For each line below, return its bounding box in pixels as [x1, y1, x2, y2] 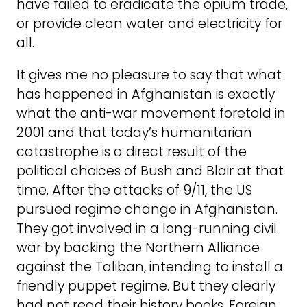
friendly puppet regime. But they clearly [16, 277, 275, 296]
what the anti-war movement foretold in [16, 104, 286, 123]
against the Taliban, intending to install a [16, 258, 283, 277]
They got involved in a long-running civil [16, 219, 277, 238]
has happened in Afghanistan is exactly [16, 85, 275, 104]
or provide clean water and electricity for [16, 14, 282, 34]
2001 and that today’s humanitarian [16, 123, 252, 143]
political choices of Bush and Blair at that [16, 162, 284, 181]
